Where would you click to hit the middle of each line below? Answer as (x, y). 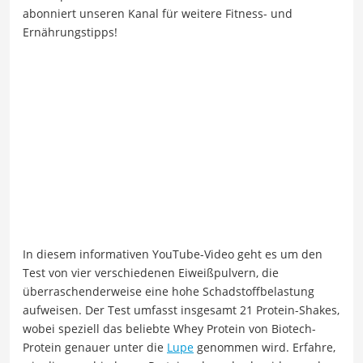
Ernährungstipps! (70, 32)
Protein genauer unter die (95, 348)
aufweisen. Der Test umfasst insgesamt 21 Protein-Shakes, (181, 310)
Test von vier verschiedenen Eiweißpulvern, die (151, 273)
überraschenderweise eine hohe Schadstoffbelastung (169, 292)
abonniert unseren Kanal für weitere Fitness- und (158, 13)
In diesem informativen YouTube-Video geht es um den (173, 254)
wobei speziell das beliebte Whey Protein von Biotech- (169, 329)
